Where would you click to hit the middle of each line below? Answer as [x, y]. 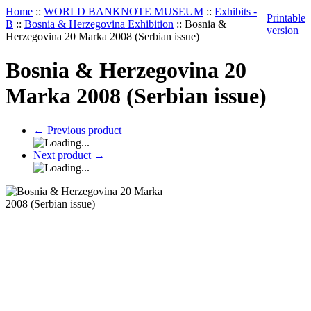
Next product [64, 155]
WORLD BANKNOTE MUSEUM [124, 11]
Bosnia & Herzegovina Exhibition [99, 24]
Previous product [83, 130]
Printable [286, 18]
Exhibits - [236, 11]
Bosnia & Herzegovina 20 [126, 70]
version [283, 30]
